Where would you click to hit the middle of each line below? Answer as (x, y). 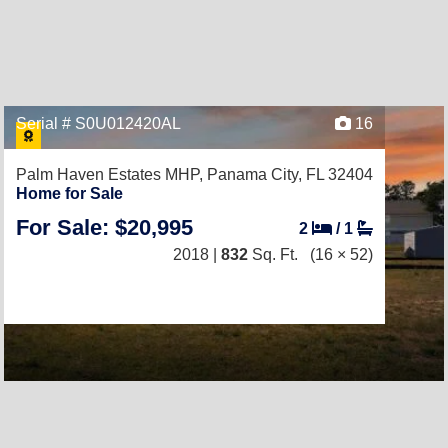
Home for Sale (69, 193)
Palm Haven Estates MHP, (111, 174)
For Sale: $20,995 (104, 227)
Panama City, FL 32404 (290, 174)
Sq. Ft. (273, 254)
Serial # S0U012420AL (98, 123)
